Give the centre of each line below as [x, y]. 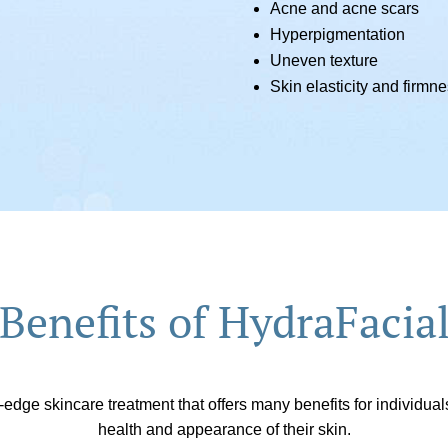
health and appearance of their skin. [224, 429]
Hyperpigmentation [337, 35]
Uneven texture [323, 61]
